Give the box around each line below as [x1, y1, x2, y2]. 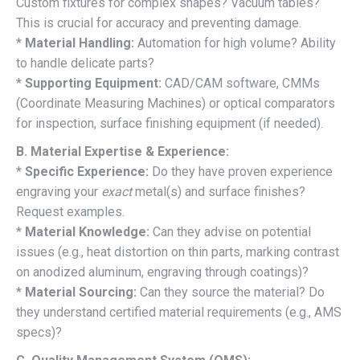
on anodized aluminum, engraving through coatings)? [16, 264, 309, 280]
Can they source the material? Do [137, 284, 325, 300]
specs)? [16, 324, 62, 340]
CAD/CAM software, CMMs [162, 75, 320, 91]
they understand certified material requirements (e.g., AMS [16, 304, 342, 320]
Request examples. [16, 203, 125, 219]
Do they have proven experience [149, 163, 333, 179]
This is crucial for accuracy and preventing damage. [16, 14, 301, 31]
